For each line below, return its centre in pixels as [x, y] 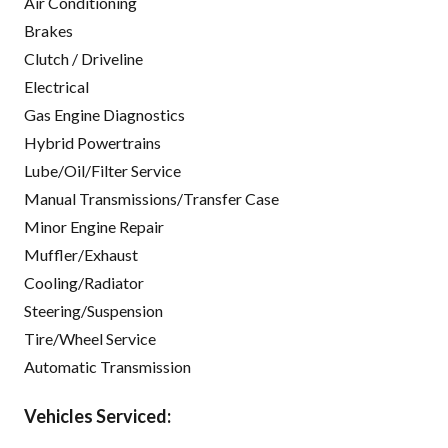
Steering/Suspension [93, 310]
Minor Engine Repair [94, 226]
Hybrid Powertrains [92, 142]
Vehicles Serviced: [97, 415]
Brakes [48, 30]
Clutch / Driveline [83, 58]
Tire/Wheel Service [90, 338]
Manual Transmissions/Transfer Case [151, 198]
